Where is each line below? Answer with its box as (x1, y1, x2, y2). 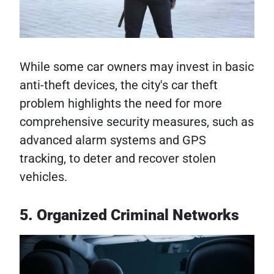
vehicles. (20, 169, 67, 185)
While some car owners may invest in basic (20, 59, 254, 75)
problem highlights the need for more (20, 96, 222, 111)
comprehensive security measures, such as (20, 114, 254, 130)
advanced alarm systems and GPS (20, 133, 206, 148)
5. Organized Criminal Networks (20, 206, 239, 224)
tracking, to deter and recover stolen (20, 151, 216, 166)
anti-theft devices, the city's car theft (20, 78, 218, 93)
